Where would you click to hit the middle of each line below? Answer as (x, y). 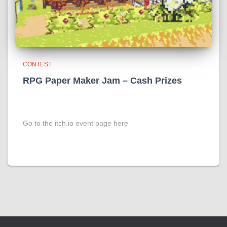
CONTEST (37, 64)
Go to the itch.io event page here (75, 123)
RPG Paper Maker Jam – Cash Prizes (102, 81)
